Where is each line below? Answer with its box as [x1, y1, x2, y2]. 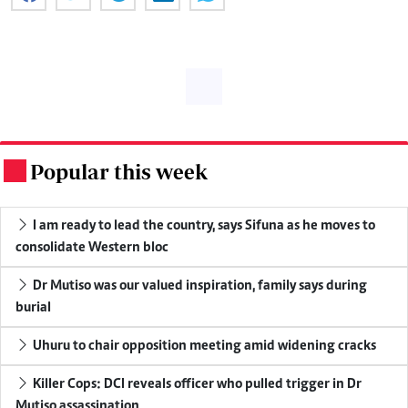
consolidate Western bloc [15, 240, 168, 256]
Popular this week [30, 159, 208, 185]
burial [15, 301, 51, 316]
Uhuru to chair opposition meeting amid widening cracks [33, 339, 376, 354]
